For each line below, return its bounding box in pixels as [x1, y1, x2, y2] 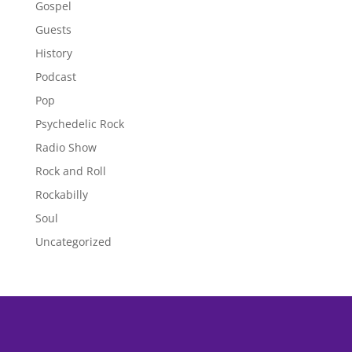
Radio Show [35, 139, 97, 155]
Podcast [35, 68, 76, 84]
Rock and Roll [35, 163, 106, 178]
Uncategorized [35, 233, 112, 249]
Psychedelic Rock [35, 115, 124, 131]
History [35, 45, 72, 60]
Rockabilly [35, 186, 88, 202]
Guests [35, 21, 71, 37]
